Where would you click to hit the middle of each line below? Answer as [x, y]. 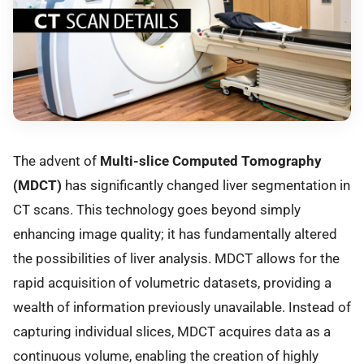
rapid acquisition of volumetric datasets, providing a [172, 282]
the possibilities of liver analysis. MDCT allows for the [176, 258]
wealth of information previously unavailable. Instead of [182, 307]
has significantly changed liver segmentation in [206, 185]
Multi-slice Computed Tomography [211, 160]
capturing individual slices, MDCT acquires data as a [172, 331]
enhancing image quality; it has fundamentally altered [175, 234]
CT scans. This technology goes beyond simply [157, 209]
